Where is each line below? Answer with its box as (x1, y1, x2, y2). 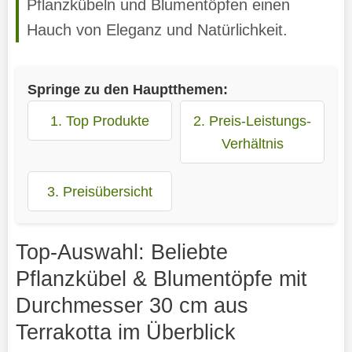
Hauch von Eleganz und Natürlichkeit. (26, 20, 288, 38)
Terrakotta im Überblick (15, 319, 236, 344)
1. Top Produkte (49, 112, 149, 129)
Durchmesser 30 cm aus (15, 292, 248, 317)
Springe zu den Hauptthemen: (27, 80, 228, 97)
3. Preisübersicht (46, 182, 152, 200)
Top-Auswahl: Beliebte (15, 239, 228, 264)
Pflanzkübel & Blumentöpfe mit (15, 266, 307, 291)
